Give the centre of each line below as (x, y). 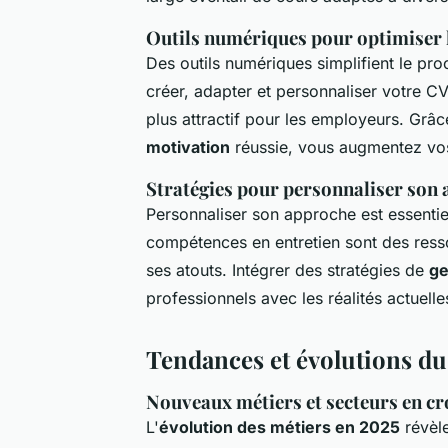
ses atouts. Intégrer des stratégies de (287, 269)
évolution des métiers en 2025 (279, 426)
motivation (188, 146)
